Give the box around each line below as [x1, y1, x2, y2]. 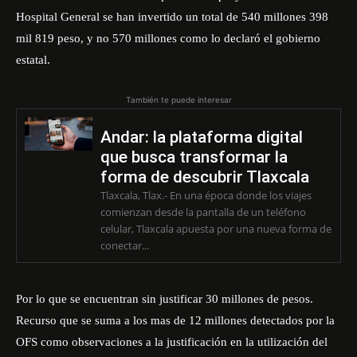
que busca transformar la [100, 147, 288, 167]
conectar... [100, 238, 149, 253]
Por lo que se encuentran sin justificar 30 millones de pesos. [16, 292, 313, 305]
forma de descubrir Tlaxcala [100, 167, 309, 186]
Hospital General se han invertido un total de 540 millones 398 [16, 10, 328, 23]
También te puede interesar [125, 95, 232, 104]
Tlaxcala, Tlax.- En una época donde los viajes [100, 188, 312, 202]
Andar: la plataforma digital [100, 127, 303, 147]
